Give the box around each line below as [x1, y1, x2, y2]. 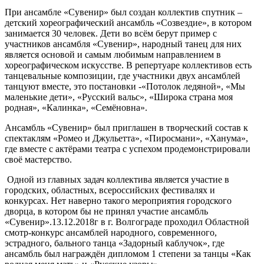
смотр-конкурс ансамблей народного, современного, [5, 227, 217, 237]
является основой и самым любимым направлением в [5, 49, 221, 60]
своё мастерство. [5, 154, 72, 164]
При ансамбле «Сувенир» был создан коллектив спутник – [5, 6, 242, 17]
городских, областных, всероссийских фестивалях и [5, 184, 215, 195]
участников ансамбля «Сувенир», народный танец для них [5, 38, 242, 49]
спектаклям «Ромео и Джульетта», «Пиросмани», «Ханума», [5, 133, 248, 143]
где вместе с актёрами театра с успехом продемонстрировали [5, 143, 250, 154]
